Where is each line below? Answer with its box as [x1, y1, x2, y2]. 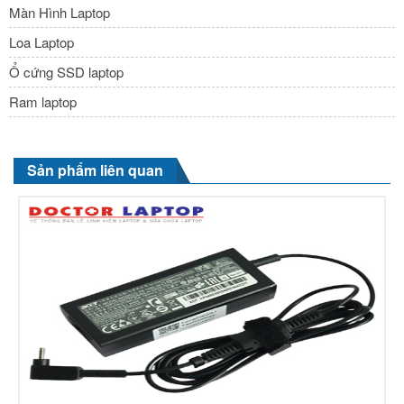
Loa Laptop [9, 32, 74, 51]
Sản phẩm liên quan [27, 159, 163, 180]
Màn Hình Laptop [9, 2, 110, 22]
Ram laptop [9, 91, 77, 111]
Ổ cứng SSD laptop [9, 61, 124, 81]
